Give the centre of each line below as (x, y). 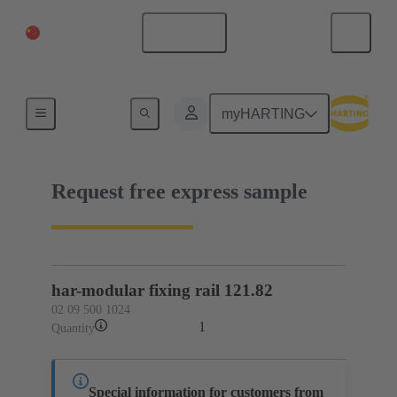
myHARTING (264, 113)
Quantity (73, 328)
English (191, 33)
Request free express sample (179, 191)
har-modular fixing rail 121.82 (162, 290)
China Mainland (85, 32)
